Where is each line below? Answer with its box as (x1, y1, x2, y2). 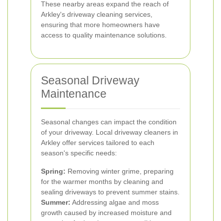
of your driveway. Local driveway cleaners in (41, 128, 178, 136)
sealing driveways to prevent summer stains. (41, 188, 180, 196)
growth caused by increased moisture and (41, 209, 172, 217)
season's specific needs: (41, 149, 117, 157)
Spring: (41, 167, 66, 175)
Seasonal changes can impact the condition (41, 118, 177, 126)
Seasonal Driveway (41, 74, 140, 87)
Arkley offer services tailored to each (41, 139, 154, 147)
